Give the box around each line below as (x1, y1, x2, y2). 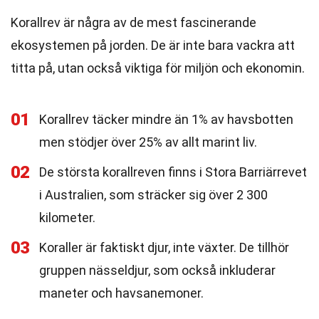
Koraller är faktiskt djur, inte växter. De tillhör (39, 240, 289, 255)
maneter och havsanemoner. (39, 286, 204, 300)
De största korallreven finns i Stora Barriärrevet (39, 164, 307, 179)
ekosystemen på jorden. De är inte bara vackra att (11, 38, 295, 53)
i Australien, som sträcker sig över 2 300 (39, 187, 268, 202)
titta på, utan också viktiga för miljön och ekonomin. (11, 61, 305, 75)
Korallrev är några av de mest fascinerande (11, 15, 256, 30)
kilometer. (39, 210, 95, 225)
